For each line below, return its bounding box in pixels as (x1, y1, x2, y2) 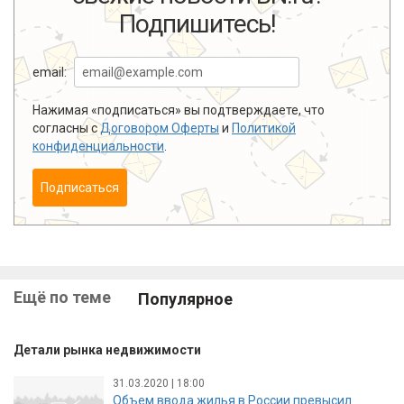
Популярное (138, 289, 233, 308)
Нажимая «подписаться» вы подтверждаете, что (32, 102, 325, 117)
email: (32, 64, 67, 79)
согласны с (32, 120, 100, 135)
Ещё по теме (14, 287, 111, 307)
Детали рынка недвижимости (14, 343, 201, 358)
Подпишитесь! (119, 8, 276, 39)
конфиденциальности (32, 138, 164, 153)
